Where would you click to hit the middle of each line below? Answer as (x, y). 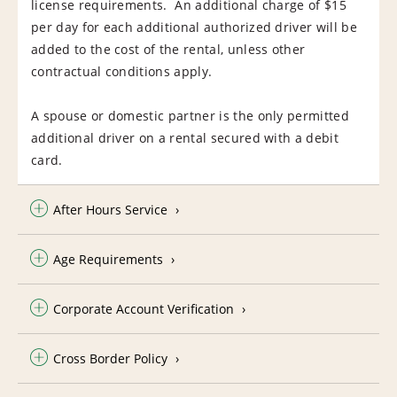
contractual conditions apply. (124, 71)
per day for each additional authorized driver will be (194, 27)
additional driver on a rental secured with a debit (185, 137)
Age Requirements (108, 259)
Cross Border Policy (110, 358)
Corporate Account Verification (144, 308)
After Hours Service (110, 209)
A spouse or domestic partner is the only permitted (191, 115)
